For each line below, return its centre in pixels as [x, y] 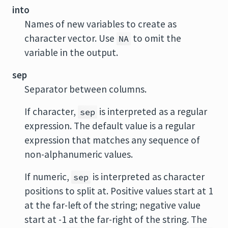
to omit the [156, 38]
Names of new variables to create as [101, 24]
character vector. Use [70, 38]
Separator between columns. [85, 89]
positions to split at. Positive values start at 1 [119, 191]
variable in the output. [71, 52]
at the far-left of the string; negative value [112, 205]
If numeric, [48, 177]
